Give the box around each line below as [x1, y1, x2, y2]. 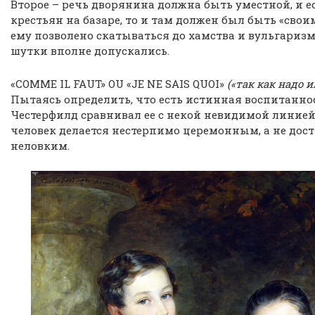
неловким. [11, 139, 70, 153]
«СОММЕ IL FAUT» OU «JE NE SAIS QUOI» [11, 77, 227, 91]
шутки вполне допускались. [11, 44, 169, 58]
